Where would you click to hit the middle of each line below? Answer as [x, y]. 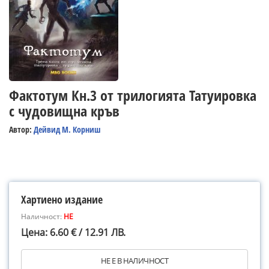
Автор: [21, 129]
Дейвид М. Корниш [67, 129]
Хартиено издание [62, 199]
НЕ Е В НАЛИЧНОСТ [134, 261]
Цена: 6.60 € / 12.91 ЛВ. [73, 232]
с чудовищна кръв [64, 111]
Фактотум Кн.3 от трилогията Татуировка [133, 95]
